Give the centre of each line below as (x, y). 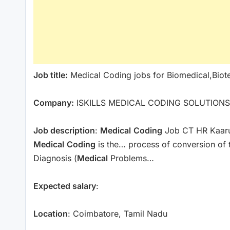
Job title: (51, 75)
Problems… (131, 158)
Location (51, 213)
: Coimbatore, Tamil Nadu (118, 213)
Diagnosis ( (55, 158)
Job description (64, 130)
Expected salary (65, 186)
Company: (54, 102)
